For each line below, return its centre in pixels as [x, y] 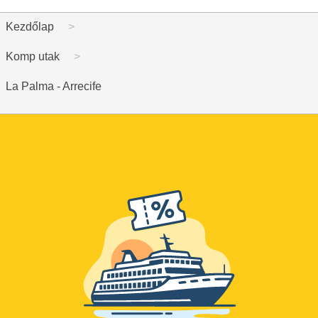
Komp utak [33, 57]
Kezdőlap [30, 27]
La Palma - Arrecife [54, 87]
